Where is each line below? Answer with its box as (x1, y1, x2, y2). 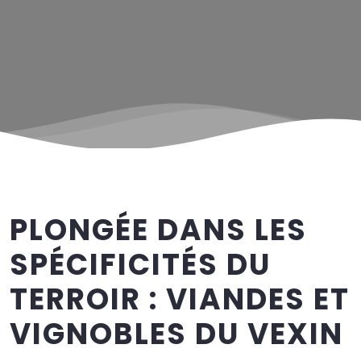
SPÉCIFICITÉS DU (10, 244, 271, 286)
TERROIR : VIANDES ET (10, 279, 350, 321)
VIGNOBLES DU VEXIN (10, 313, 343, 355)
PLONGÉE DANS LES (10, 210, 307, 251)
